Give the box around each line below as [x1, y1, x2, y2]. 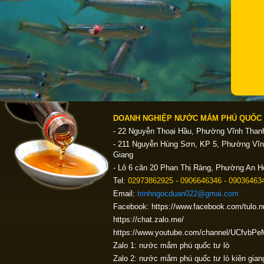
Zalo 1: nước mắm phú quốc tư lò [113, 241, 229, 250]
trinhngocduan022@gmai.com [137, 189, 239, 198]
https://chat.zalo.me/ [113, 215, 184, 224]
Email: [113, 189, 137, 198]
